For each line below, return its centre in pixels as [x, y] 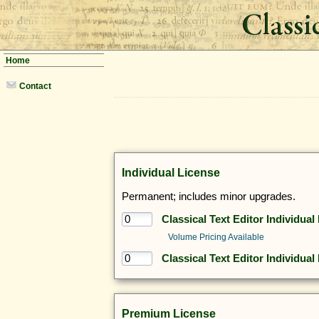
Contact [34, 86]
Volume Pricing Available [216, 236]
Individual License [171, 172]
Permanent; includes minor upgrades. [209, 196]
